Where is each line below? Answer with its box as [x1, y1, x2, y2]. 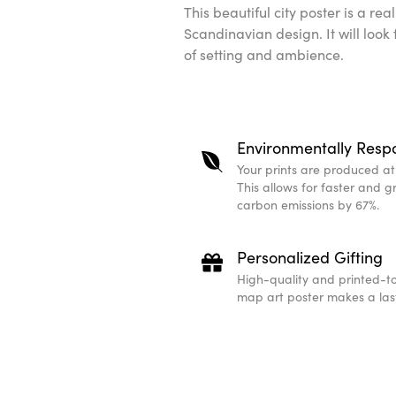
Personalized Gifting [237, 246, 383, 268]
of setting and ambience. [184, 44, 344, 64]
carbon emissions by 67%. [237, 195, 379, 213]
